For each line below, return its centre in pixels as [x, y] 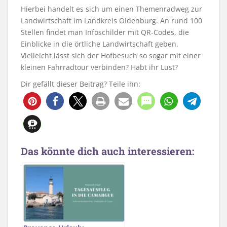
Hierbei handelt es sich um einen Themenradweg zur [111, 9]
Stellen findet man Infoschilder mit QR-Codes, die [105, 32]
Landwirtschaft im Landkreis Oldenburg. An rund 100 [111, 21]
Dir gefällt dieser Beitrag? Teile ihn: [81, 84]
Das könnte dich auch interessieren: [107, 151]
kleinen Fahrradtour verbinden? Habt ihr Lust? [99, 67]
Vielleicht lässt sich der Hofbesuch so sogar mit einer [111, 56]
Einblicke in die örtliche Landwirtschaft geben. [100, 44]
